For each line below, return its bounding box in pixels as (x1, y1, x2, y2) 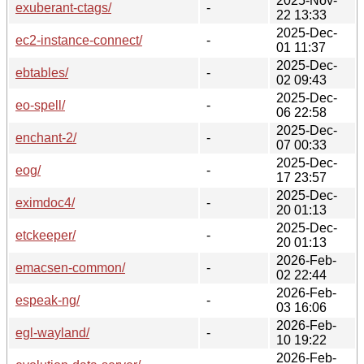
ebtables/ (15, 65, 68, 80)
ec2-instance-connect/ (15, 32, 142, 47)
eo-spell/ (15, 97, 65, 112)
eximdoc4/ (15, 195, 75, 210)
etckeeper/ (15, 227, 76, 242)
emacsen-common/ (15, 260, 125, 275)
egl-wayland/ (15, 325, 89, 340)
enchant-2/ (15, 130, 76, 145)
